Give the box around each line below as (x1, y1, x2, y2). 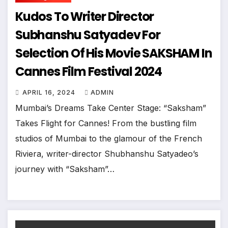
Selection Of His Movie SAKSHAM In (15, 45, 142, 62)
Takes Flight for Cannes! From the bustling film (15, 118, 196, 129)
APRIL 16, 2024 (22, 89, 77, 97)
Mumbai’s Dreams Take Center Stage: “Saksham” (15, 103, 206, 113)
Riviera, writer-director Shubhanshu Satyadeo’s (15, 149, 198, 159)
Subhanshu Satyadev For (15, 26, 83, 44)
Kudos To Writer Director (15, 8, 154, 25)
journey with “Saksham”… (15, 164, 115, 175)
